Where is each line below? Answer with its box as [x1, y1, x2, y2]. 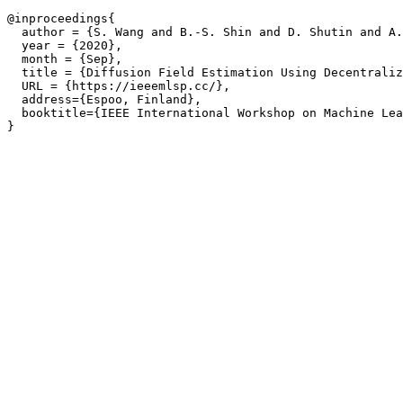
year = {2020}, [7, 39, 122, 52]
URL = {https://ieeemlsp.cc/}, [7, 79, 230, 93]
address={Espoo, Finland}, [7, 93, 201, 106]
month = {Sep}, [7, 52, 122, 66]
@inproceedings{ [7, 12, 115, 25]
